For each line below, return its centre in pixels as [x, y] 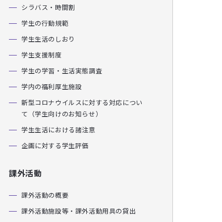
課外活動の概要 [45, 195]
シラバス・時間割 [48, 7]
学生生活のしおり [48, 39]
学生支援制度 [42, 55]
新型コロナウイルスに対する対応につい [82, 102]
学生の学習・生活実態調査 [62, 71]
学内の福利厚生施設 [52, 86]
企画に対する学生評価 [55, 145]
